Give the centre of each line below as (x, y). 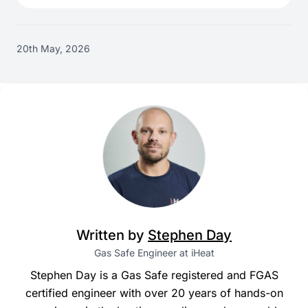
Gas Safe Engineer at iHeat (154, 253)
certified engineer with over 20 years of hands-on (154, 293)
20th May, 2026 (53, 49)
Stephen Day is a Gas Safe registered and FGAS (154, 275)
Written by (112, 235)
